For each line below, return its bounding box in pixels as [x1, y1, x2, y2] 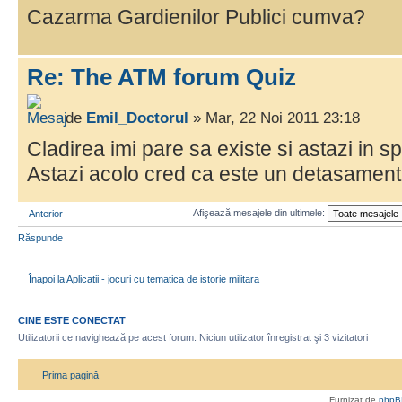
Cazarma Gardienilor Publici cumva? [27, 4, 365, 29]
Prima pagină [42, 369, 99, 380]
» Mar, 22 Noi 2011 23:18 [188, 109, 360, 127]
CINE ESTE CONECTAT [18, 315, 126, 327]
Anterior [29, 208, 63, 220]
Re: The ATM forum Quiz [27, 63, 296, 91]
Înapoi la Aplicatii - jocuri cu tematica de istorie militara [29, 273, 259, 284]
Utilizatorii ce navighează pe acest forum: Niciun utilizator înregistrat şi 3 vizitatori [18, 332, 368, 344]
